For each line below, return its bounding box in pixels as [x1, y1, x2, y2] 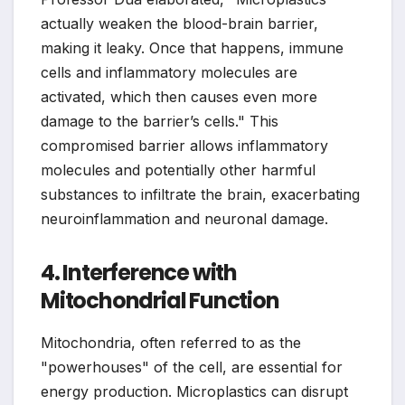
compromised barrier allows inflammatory [41, 137, 328, 155]
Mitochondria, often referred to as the [41, 333, 301, 352]
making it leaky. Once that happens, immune [41, 39, 344, 58]
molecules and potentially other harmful [41, 161, 316, 180]
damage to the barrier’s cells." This [41, 112, 278, 131]
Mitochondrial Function [41, 286, 279, 316]
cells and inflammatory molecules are [41, 63, 297, 82]
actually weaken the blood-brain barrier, [41, 14, 318, 33]
